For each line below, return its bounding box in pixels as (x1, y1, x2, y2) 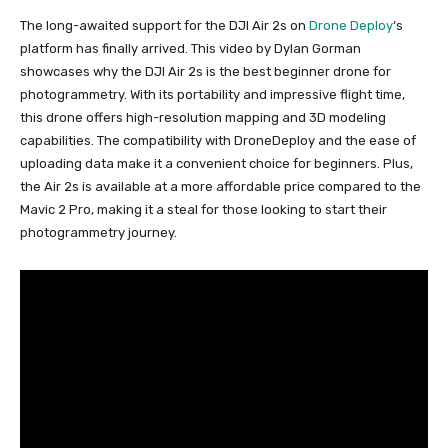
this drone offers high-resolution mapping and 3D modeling (20, 110, 386, 126)
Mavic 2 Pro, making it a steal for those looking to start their (20, 202, 387, 218)
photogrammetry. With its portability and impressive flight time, (20, 87, 405, 103)
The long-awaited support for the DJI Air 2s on (20, 18, 309, 34)
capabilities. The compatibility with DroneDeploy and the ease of (20, 133, 416, 149)
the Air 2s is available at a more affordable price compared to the (20, 179, 421, 195)
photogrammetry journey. (20, 225, 177, 241)
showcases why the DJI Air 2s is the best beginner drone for (20, 64, 391, 80)
